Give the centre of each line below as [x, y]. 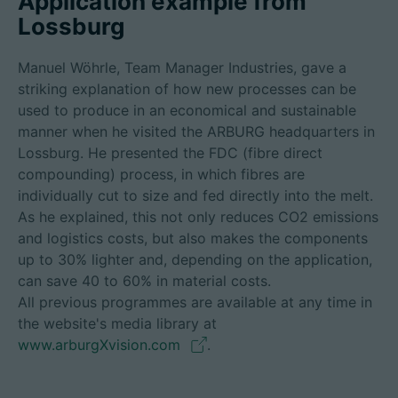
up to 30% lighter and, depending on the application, [195, 259]
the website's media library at [117, 323]
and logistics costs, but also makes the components [193, 238]
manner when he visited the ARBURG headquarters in [196, 131]
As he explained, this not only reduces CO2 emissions [198, 217]
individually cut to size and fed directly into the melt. [195, 195]
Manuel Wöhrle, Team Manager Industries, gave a [182, 68]
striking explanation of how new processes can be [187, 89]
